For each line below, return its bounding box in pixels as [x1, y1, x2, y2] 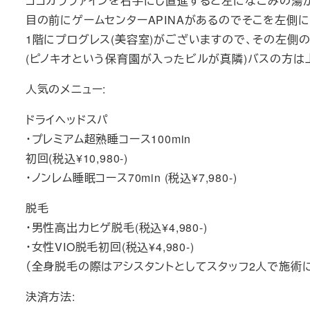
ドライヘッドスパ [25, 111, 109, 127]
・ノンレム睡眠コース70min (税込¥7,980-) [25, 169, 237, 185]
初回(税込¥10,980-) [25, 149, 128, 166]
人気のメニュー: [25, 80, 107, 97]
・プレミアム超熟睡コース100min [25, 130, 192, 147]
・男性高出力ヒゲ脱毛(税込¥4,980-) [25, 219, 208, 235]
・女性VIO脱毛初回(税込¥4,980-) [25, 238, 194, 255]
